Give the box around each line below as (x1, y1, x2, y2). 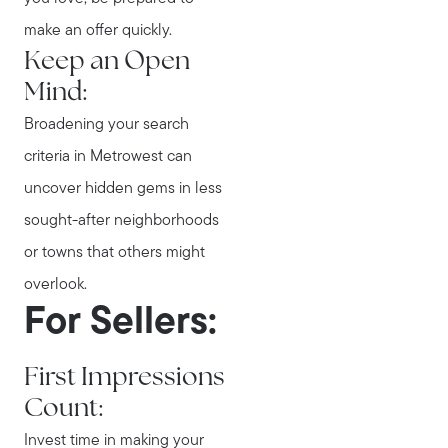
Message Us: (183, 181, 265, 197)
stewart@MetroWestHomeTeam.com (107, 211, 341, 227)
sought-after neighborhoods (24, 213, 219, 230)
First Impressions (24, 365, 225, 393)
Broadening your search (24, 117, 189, 134)
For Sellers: (24, 304, 217, 344)
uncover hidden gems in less (24, 181, 222, 198)
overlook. (24, 277, 87, 294)
